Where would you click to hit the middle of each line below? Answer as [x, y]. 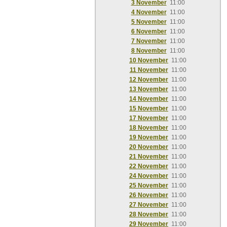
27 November [149, 205]
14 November [149, 99]
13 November [149, 89]
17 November [149, 118]
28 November [149, 214]
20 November [149, 147]
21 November [149, 157]
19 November [149, 137]
